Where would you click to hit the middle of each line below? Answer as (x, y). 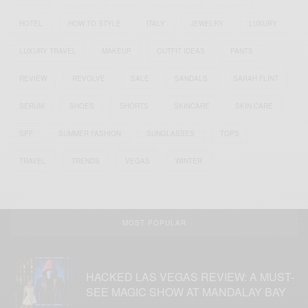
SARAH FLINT (256, 79)
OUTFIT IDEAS (181, 51)
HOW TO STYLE (95, 24)
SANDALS (191, 79)
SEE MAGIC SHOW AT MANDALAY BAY (186, 292)
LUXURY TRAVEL (48, 51)
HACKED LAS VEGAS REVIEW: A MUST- (190, 277)
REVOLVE (89, 79)
